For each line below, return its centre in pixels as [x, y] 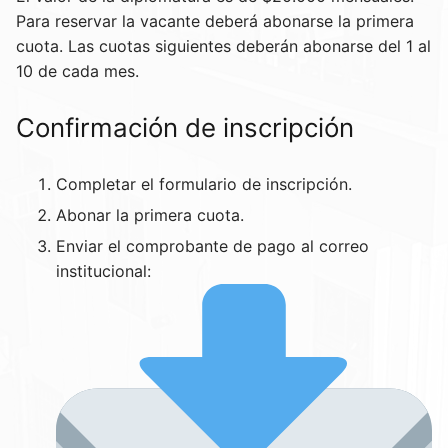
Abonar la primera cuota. [150, 214]
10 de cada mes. [77, 70]
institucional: [103, 270]
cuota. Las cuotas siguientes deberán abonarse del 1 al [223, 45]
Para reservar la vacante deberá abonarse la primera [215, 20]
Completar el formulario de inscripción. [204, 183]
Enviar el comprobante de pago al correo [212, 245]
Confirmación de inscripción [185, 127]
